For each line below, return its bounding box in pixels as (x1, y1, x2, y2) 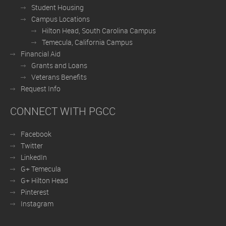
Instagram (21, 199, 53, 209)
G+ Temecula (21, 164, 61, 174)
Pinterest (21, 187, 49, 197)
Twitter (21, 141, 43, 151)
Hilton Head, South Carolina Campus (42, 26, 156, 36)
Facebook (21, 129, 51, 139)
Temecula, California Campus (42, 37, 133, 47)
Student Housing (31, 3, 84, 13)
